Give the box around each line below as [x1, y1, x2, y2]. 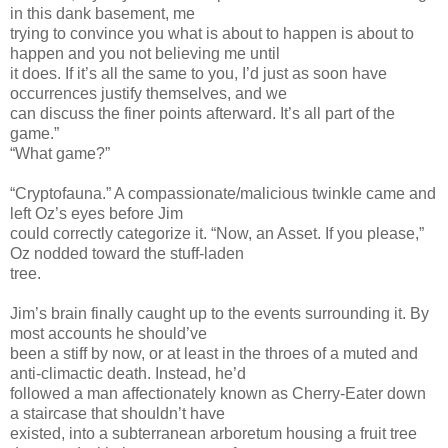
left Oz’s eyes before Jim [10, 204, 183, 222]
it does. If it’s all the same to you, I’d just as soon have [10, 64, 387, 82]
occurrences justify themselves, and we [10, 84, 287, 102]
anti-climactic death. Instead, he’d [10, 364, 246, 382]
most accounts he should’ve [10, 324, 207, 342]
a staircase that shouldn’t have [10, 404, 225, 422]
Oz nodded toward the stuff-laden [10, 244, 244, 262]
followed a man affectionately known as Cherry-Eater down [10, 384, 426, 402]
